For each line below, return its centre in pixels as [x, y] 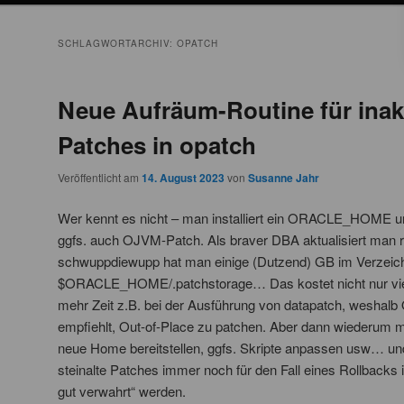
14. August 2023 [183, 178]
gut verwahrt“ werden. [122, 391]
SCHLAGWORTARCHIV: [117, 44]
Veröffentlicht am [100, 178]
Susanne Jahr [284, 178]
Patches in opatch [157, 145]
